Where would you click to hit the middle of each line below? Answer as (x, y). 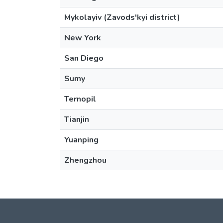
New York (83, 38)
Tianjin (77, 119)
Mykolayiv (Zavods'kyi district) (122, 17)
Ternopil (80, 99)
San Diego (84, 58)
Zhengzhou (85, 160)
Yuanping (81, 140)
